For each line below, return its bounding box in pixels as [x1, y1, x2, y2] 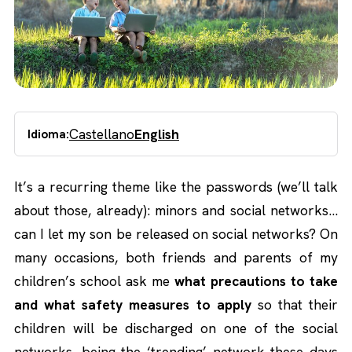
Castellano [69, 124, 134, 143]
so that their [251, 295, 338, 314]
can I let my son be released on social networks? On [14, 225, 338, 244]
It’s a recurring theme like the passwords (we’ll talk [14, 178, 338, 196]
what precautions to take [174, 272, 338, 291]
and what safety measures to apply [14, 295, 251, 314]
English [134, 124, 179, 143]
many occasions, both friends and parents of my [14, 248, 338, 267]
